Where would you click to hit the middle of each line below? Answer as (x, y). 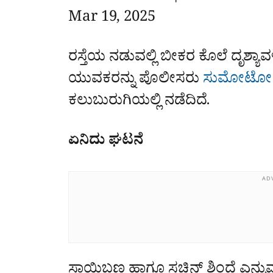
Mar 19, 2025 (112, 19)
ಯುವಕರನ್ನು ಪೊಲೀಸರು (136, 81)
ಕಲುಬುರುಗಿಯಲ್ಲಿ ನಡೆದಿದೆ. (139, 103)
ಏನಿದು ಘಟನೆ (106, 142)
